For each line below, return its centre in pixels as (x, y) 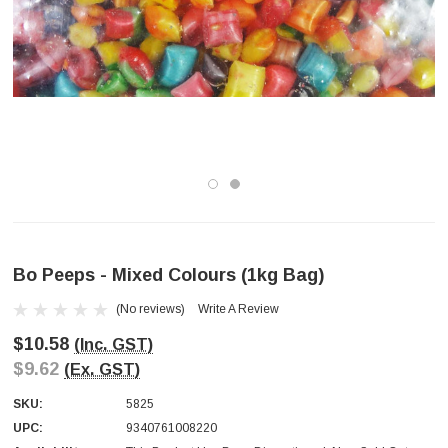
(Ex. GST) (102, 369)
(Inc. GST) (113, 344)
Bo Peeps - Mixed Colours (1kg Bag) (168, 275)
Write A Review (238, 309)
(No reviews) (150, 308)
